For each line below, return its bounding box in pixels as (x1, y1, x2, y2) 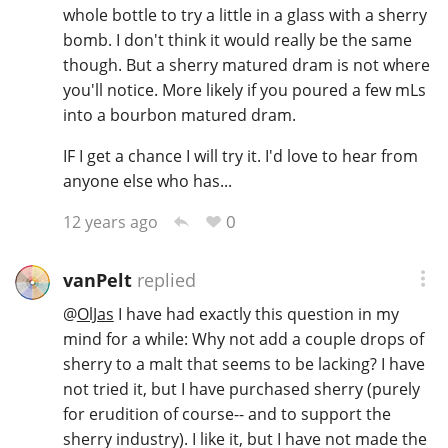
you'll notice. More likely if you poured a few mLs (62, 78, 426, 101)
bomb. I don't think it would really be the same (62, 28, 412, 51)
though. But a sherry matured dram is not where (62, 53, 430, 76)
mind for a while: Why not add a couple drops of (62, 327, 424, 350)
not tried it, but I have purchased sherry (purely (62, 377, 420, 400)
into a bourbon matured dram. (62, 103, 296, 126)
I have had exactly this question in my (113, 302, 399, 325)
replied (131, 268, 196, 293)
